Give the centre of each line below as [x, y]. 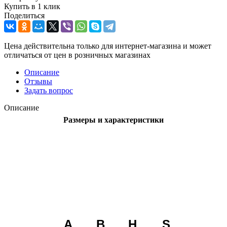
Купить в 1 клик [32, 6]
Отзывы [38, 81]
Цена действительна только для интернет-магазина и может [108, 46]
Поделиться [24, 15]
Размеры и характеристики [113, 120]
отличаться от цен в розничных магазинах [77, 55]
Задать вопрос [49, 90]
